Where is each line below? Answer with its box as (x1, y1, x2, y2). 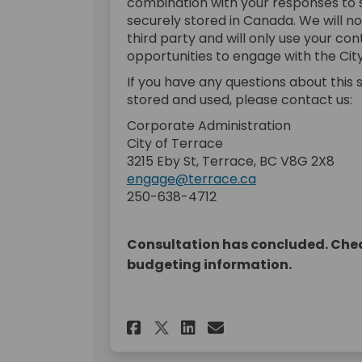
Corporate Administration (126, 116, 291, 135)
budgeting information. (126, 255, 292, 274)
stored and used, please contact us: (126, 90, 352, 109)
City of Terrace (126, 133, 223, 153)
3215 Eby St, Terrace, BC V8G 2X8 (126, 151, 335, 170)
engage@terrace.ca (126, 169, 256, 188)
